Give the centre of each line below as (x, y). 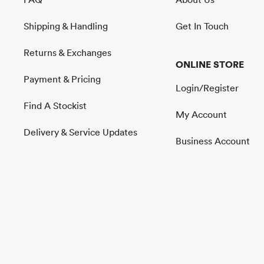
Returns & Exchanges (67, 52)
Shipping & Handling (66, 26)
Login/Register (207, 88)
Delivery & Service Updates (80, 132)
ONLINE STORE (209, 64)
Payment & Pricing (62, 79)
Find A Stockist (55, 105)
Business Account (212, 141)
